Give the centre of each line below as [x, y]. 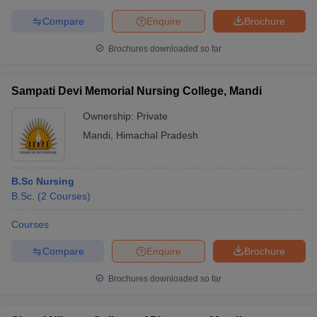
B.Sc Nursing [43, 181]
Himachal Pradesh [157, 135]
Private [152, 116]
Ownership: [110, 116]
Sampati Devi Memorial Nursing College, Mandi [137, 91]
